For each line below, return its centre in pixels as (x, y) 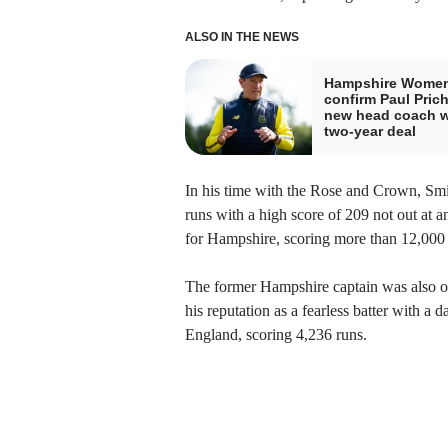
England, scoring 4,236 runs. (275, 335)
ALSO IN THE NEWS (241, 37)
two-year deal (369, 131)
